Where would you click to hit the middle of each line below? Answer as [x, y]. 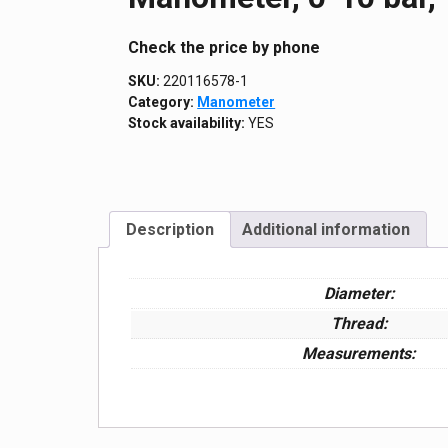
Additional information [326, 229]
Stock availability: [187, 122]
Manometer [236, 101]
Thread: [359, 323]
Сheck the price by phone [224, 47]
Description [170, 229]
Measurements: [359, 353]
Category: [163, 101]
